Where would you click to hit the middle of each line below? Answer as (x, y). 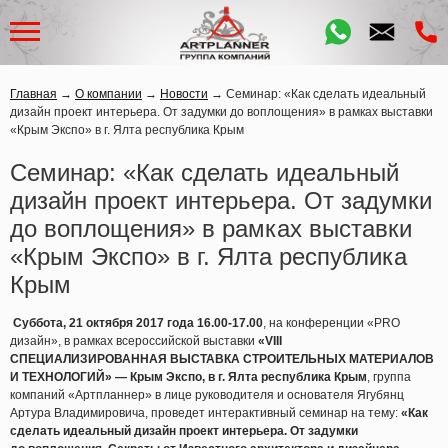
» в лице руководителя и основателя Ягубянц (274, 395)
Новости (184, 94)
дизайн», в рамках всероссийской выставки (132, 341)
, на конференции (313, 323)
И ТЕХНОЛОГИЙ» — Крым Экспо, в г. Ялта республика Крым (188, 377)
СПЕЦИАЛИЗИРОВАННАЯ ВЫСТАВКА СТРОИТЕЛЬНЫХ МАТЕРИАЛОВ (222, 359)
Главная (33, 94)
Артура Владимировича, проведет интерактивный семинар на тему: (204, 413)
